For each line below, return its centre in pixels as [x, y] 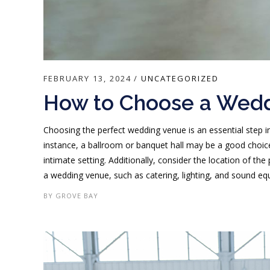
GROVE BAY [77, 196]
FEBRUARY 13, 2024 [87, 79]
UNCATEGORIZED [180, 79]
